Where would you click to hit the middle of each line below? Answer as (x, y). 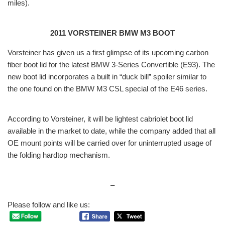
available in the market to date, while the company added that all (111, 131)
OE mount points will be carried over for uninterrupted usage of (109, 143)
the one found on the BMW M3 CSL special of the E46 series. (107, 89)
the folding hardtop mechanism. (59, 155)
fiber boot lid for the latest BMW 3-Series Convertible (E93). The (111, 65)
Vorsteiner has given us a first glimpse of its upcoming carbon (108, 53)
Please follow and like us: (49, 205)
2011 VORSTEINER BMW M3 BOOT (113, 33)
